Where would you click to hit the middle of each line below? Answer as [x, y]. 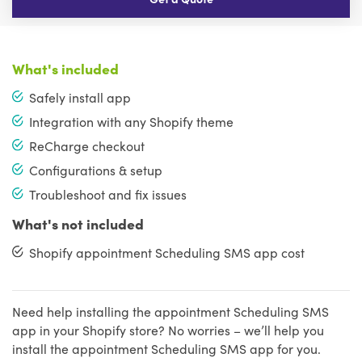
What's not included [78, 223]
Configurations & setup [96, 169]
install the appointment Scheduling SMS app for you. [166, 348]
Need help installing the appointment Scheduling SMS [170, 311]
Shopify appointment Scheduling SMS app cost [167, 252]
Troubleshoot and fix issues [108, 194]
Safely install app [80, 97]
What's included [65, 68]
